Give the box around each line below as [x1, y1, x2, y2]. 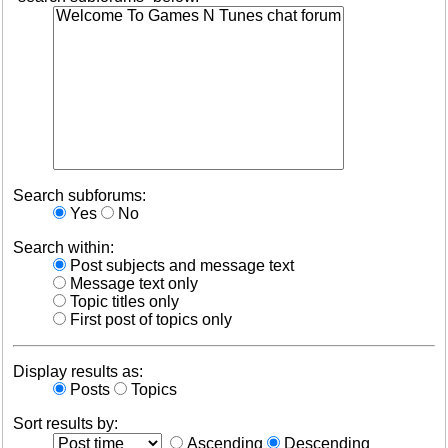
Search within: [13, 238, 114, 256]
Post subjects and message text [66, 256, 294, 274]
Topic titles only [66, 292, 179, 310]
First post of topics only [66, 310, 232, 328]
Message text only [66, 274, 198, 292]
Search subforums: [13, 186, 146, 204]
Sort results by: [13, 414, 118, 432]
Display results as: [13, 362, 143, 380]
